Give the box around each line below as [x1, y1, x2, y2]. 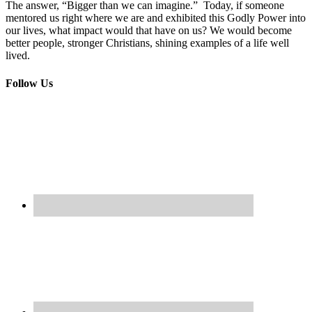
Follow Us [6, 77, 53, 89]
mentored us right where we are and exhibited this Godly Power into [6, 12, 306, 24]
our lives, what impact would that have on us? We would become [6, 24, 292, 37]
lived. [6, 49, 30, 62]
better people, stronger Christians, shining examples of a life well [6, 37, 289, 49]
